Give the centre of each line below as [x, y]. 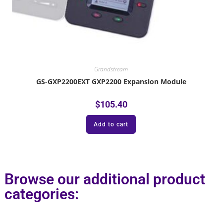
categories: [41, 194]
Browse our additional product [105, 179]
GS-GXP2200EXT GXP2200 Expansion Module [111, 82]
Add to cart [111, 125]
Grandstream [111, 69]
